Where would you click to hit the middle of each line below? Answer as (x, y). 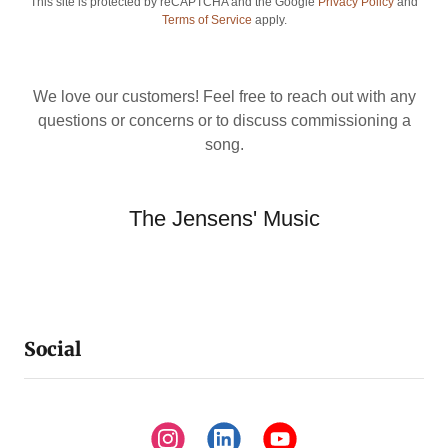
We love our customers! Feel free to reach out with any (224, 96)
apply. (269, 19)
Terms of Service (206, 19)
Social (52, 348)
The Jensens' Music (224, 218)
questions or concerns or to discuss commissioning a (224, 120)
